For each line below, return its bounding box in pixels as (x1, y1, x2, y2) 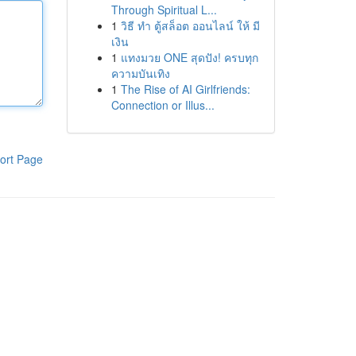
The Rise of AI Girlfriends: (120, 81, 250, 97)
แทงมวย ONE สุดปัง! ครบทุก (120, 49, 258, 65)
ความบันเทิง (110, 65, 170, 81)
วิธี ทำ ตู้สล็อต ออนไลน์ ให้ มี (120, 17, 260, 33)
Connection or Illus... (110, 97, 215, 113)
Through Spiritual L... (110, 2, 217, 17)
